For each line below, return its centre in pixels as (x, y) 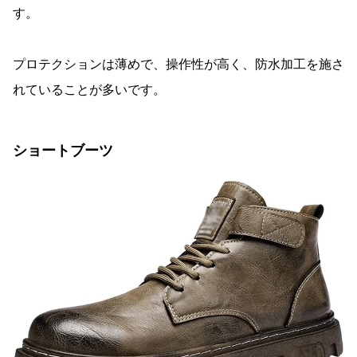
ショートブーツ (63, 151)
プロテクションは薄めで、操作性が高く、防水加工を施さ (178, 65)
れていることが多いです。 (89, 90)
